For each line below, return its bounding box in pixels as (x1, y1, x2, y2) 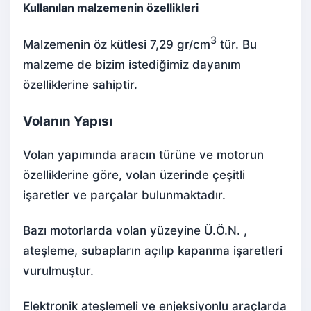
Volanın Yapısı (23, 112, 112, 129)
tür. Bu (217, 37, 257, 51)
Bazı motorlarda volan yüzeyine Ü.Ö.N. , (23, 224, 247, 238)
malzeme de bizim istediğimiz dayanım (23, 57, 241, 72)
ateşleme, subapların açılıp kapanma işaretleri (23, 244, 283, 258)
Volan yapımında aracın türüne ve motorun (23, 148, 264, 162)
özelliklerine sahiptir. (23, 77, 137, 92)
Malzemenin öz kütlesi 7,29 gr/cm (23, 37, 210, 51)
